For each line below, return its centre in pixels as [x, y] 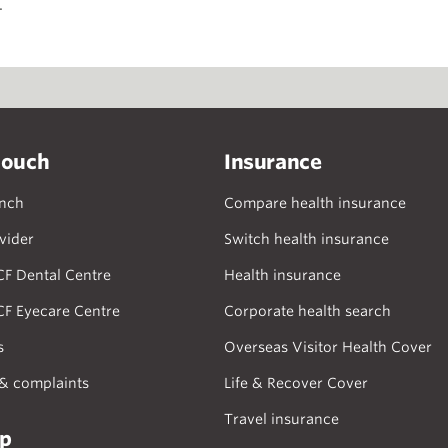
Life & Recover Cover [296, 383]
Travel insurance [281, 419]
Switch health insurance [306, 239]
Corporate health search [307, 311]
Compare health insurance [315, 203]
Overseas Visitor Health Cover [328, 347]
